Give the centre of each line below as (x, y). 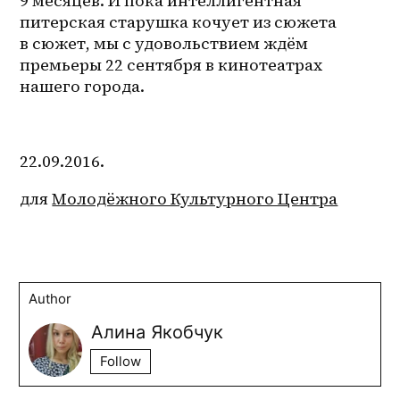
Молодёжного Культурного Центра (195, 198)
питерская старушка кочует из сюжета (179, 21)
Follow (121, 361)
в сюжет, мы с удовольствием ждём (164, 43)
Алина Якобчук (158, 332)
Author (50, 298)
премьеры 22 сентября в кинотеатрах (171, 64)
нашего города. (83, 86)
